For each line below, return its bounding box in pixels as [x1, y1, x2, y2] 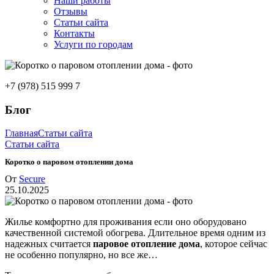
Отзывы [54, 6, 87, 17]
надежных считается [5, 238, 93, 249]
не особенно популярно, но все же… [5, 249, 158, 260]
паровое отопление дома [93, 238, 200, 249]
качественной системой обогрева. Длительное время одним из [5, 227, 265, 238]
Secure [19, 173, 45, 184]
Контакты [54, 28, 95, 39]
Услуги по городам [54, 39, 133, 50]
